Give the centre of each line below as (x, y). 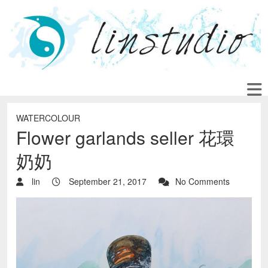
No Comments (202, 182)
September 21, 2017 (106, 182)
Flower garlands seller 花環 (125, 138)
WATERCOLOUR (48, 118)
